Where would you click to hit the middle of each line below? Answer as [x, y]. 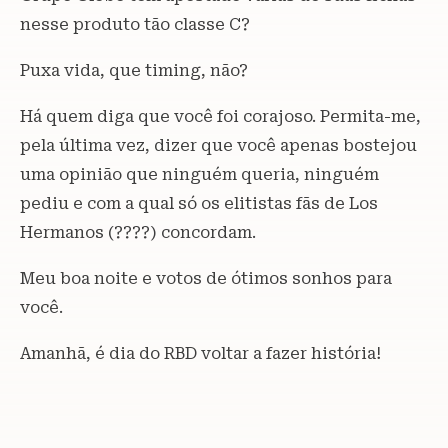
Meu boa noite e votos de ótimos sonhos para [206, 278]
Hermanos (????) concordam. [138, 232]
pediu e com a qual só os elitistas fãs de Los [199, 203]
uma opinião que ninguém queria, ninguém [199, 174]
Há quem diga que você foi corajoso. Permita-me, [220, 116]
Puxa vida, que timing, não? [134, 70]
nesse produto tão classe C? [135, 24]
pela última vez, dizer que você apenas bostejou [218, 145]
